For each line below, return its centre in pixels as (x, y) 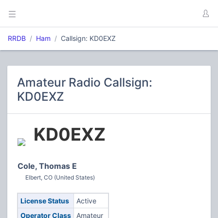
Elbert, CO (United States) (60, 177)
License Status (45, 201)
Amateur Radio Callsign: (85, 82)
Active (86, 201)
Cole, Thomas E (47, 166)
